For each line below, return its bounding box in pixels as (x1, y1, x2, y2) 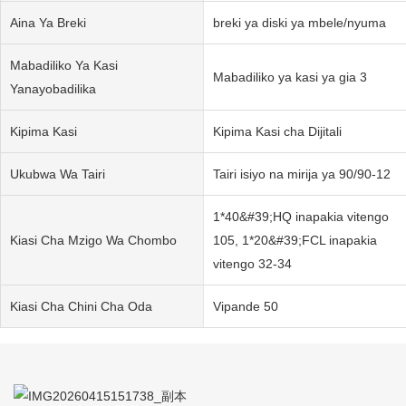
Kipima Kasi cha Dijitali (212, 123, 342, 139)
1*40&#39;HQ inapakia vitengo (212, 208, 389, 224)
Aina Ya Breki (10, 14, 86, 30)
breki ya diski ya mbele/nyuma (212, 14, 386, 30)
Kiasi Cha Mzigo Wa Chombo (10, 232, 177, 247)
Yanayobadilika (10, 81, 96, 96)
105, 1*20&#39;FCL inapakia (212, 232, 377, 247)
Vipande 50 (212, 298, 278, 314)
